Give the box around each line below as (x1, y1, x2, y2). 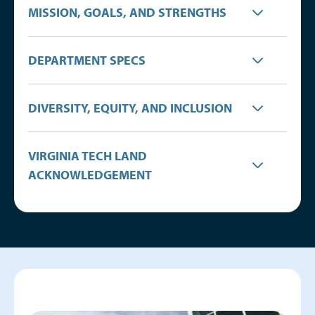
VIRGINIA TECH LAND (28, 148, 147, 164)
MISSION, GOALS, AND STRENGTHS (28, 4, 226, 20)
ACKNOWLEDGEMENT (28, 167, 152, 183)
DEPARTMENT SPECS (28, 52, 146, 68)
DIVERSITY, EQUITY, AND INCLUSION (28, 100, 232, 116)
